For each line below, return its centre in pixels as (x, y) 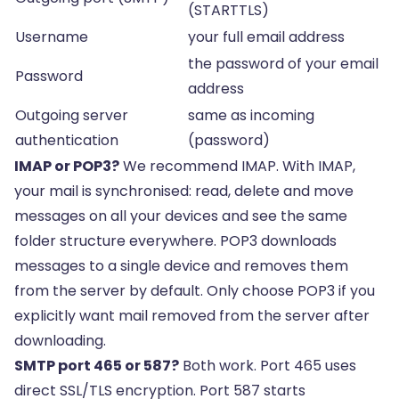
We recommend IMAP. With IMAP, (237, 166)
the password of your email (283, 64)
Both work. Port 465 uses (268, 366)
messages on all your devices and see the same (181, 216)
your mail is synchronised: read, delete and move (184, 191)
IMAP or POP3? (67, 166)
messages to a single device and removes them (181, 266)
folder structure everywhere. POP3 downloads (175, 241)
